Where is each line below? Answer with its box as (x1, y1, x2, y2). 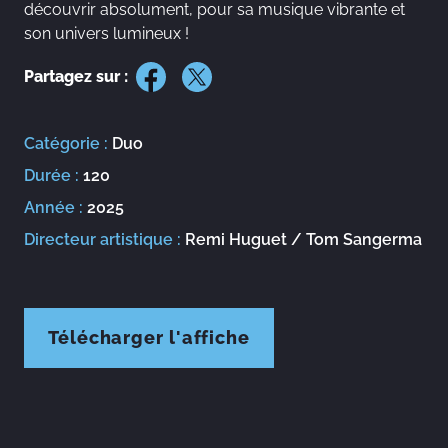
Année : (24, 197, 87, 217)
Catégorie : (24, 133, 112, 153)
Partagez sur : (24, 66, 128, 86)
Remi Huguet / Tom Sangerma (185, 229, 422, 249)
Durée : (24, 165, 83, 185)
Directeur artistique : (24, 229, 185, 249)
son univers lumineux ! (24, 23, 189, 43)
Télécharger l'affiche (48, 326, 250, 348)
